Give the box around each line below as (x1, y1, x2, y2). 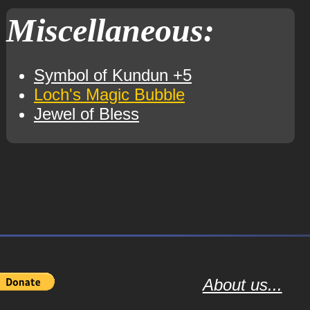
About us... (202, 275, 282, 294)
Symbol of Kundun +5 (33, 66, 192, 84)
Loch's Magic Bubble (33, 85, 185, 104)
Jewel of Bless (33, 104, 139, 123)
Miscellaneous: (6, 12, 215, 48)
